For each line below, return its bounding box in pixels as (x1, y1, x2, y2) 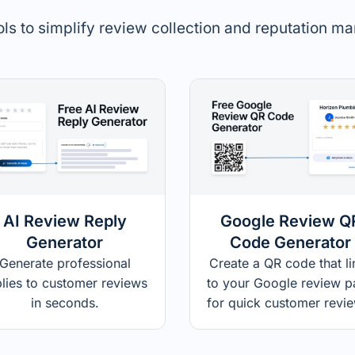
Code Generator (230, 232, 351, 252)
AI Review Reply (2, 211, 127, 231)
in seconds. (30, 294, 99, 311)
